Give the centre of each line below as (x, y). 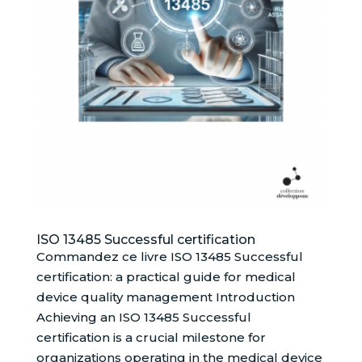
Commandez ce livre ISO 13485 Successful (169, 257)
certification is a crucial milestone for (151, 338)
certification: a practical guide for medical (166, 277)
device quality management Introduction (165, 297)
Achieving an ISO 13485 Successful (143, 318)
